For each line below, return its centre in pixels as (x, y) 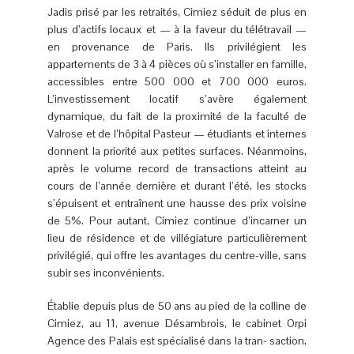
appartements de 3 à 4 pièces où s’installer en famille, (177, 64)
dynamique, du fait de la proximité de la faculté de (177, 116)
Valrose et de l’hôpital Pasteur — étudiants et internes (177, 133)
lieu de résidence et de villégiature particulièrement (177, 237)
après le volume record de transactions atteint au (177, 168)
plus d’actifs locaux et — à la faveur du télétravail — (177, 29)
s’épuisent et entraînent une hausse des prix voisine (177, 203)
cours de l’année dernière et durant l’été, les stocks (177, 185)
